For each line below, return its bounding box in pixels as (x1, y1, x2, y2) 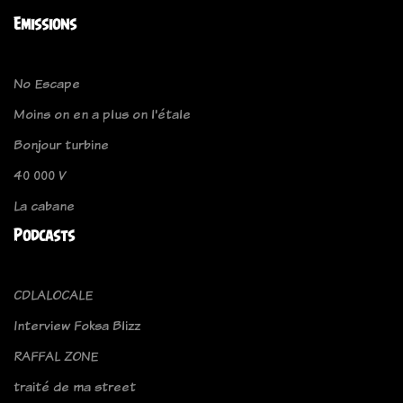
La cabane (13, 196, 75, 216)
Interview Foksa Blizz (13, 316, 140, 336)
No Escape (13, 74, 80, 94)
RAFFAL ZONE (13, 346, 98, 366)
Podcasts (13, 226, 75, 246)
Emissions (13, 14, 76, 34)
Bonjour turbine (13, 135, 109, 155)
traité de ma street (13, 377, 136, 397)
